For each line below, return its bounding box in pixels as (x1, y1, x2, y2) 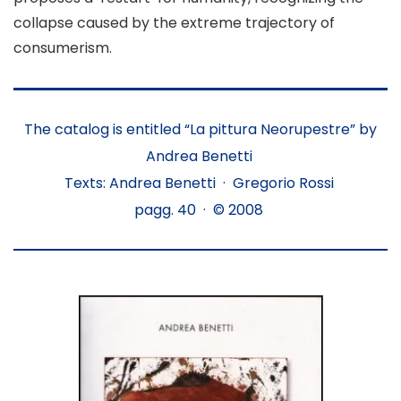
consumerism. (13, 38, 112, 58)
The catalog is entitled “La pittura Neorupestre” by (24, 118, 377, 140)
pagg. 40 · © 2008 (134, 199, 267, 220)
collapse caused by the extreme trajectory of (13, 13, 335, 33)
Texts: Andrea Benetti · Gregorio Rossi (64, 172, 337, 193)
